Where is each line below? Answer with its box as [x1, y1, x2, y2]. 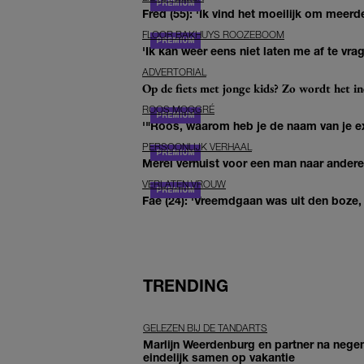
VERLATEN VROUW [142, 177, 226, 190]
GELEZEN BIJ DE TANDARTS [143, 321, 267, 334]
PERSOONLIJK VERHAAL [142, 140, 252, 153]
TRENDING [143, 275, 228, 295]
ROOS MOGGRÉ [142, 102, 214, 115]
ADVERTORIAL [142, 65, 206, 78]
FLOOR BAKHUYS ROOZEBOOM [142, 28, 284, 41]
